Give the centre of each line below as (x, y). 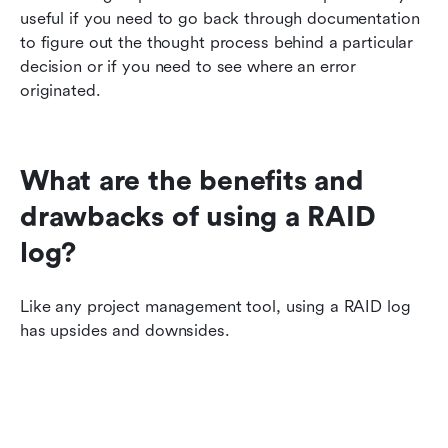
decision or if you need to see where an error (188, 66)
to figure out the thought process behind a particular (217, 42)
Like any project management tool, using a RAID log (215, 306)
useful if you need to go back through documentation (220, 18)
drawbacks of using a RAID (198, 216)
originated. (60, 90)
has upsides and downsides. (125, 330)
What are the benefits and (192, 180)
